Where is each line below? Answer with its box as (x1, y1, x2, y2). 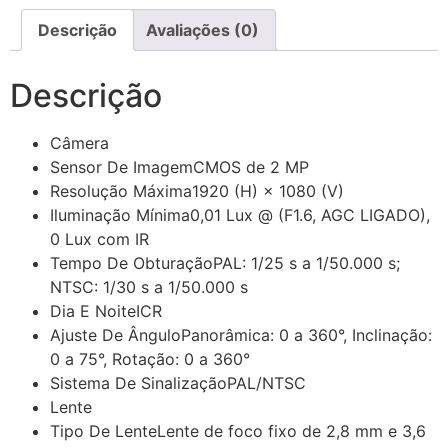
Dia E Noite (50, 301, 136, 322)
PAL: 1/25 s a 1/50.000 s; (213, 253, 400, 274)
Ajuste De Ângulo (50, 325, 181, 346)
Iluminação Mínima (50, 205, 190, 226)
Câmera (50, 133, 109, 154)
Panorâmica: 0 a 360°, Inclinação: (181, 325, 432, 346)
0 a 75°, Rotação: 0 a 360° (50, 349, 250, 370)
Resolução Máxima (50, 181, 192, 202)
